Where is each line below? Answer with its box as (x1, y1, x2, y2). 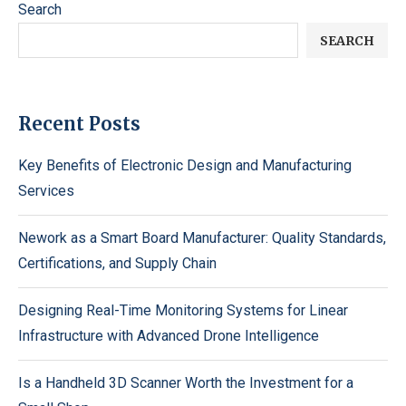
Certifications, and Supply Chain (18, 255, 217, 272)
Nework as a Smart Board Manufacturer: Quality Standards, (18, 229, 386, 246)
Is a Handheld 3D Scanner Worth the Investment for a (18, 374, 353, 391)
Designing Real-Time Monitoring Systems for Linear (18, 302, 348, 319)
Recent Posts (18, 112, 140, 135)
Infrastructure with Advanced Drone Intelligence (18, 327, 319, 344)
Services (18, 182, 74, 199)
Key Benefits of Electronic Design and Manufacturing (18, 157, 352, 174)
